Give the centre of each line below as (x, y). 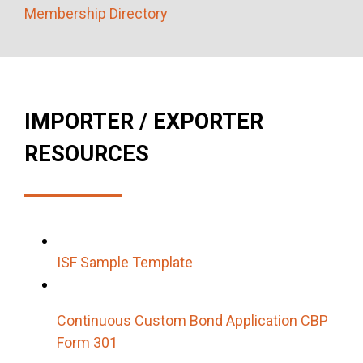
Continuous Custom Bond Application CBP (192, 320)
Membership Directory (96, 13)
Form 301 (87, 342)
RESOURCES (87, 154)
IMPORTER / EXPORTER (144, 121)
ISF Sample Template (125, 262)
